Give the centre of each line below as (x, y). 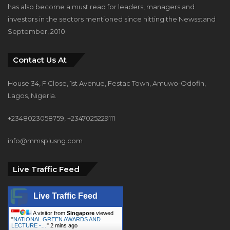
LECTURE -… (29, 226)
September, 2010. (37, 32)
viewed (104, 213)
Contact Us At (40, 60)
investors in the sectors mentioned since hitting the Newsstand (112, 19)
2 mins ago (64, 226)
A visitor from (49, 213)
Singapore (81, 213)
